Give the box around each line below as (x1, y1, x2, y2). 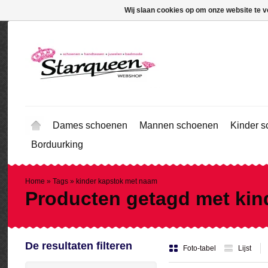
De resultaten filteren (25, 240, 132, 252)
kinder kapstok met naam (76, 177, 157, 185)
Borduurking (31, 139, 83, 150)
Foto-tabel (183, 244, 218, 252)
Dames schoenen (53, 120, 127, 130)
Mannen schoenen (139, 120, 218, 130)
